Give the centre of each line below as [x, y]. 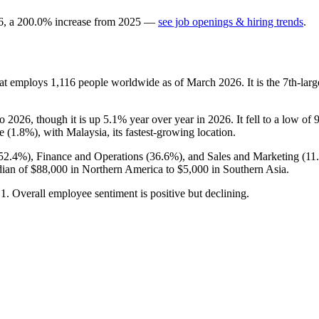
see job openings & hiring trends [231, 21]
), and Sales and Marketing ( [242, 156]
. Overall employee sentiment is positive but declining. [128, 193]
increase [73, 21]
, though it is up [67, 119]
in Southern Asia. [249, 169]
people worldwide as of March [147, 82]
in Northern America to [122, 169]
